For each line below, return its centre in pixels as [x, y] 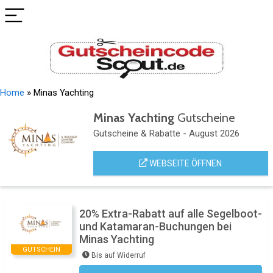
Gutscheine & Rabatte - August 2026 [166, 133]
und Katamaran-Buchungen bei [155, 226]
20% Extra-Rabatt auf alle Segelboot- [171, 214]
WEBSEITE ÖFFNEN [185, 163]
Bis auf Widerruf [119, 255]
